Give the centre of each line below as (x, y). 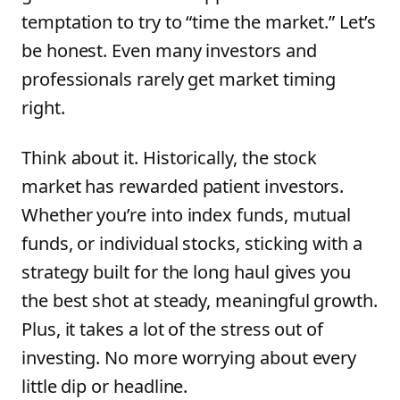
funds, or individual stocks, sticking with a (192, 243)
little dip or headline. (105, 386)
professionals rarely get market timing (179, 79)
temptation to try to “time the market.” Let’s (199, 22)
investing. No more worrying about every (189, 358)
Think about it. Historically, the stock (170, 158)
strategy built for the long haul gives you (186, 272)
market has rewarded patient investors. (183, 186)
